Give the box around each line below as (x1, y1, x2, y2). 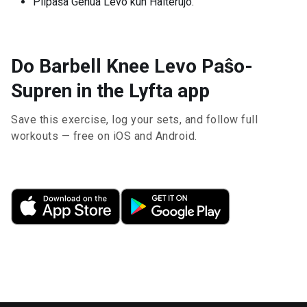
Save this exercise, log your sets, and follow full (11, 113, 258, 126)
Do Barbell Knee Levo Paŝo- (11, 55, 253, 77)
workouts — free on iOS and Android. (11, 130, 197, 143)
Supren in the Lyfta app (11, 79, 210, 102)
